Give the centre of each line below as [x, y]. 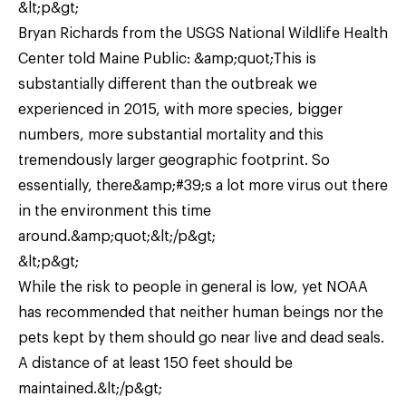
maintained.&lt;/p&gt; [90, 388]
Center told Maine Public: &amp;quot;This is [167, 58]
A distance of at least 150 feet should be [155, 363]
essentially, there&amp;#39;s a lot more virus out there [203, 185]
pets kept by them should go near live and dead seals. [201, 338]
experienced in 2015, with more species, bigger [180, 109]
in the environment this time [115, 211]
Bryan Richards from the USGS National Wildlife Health [203, 33]
